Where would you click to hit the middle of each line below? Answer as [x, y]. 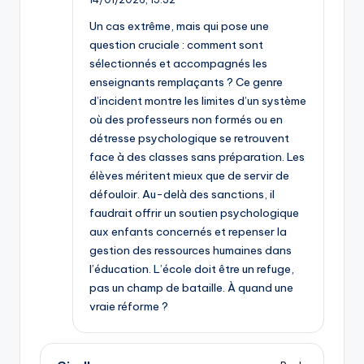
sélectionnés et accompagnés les [178, 64]
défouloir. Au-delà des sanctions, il [182, 195]
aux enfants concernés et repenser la [188, 232]
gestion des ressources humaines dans [191, 251]
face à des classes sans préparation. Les [197, 157]
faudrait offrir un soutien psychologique [194, 213]
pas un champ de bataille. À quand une [191, 288]
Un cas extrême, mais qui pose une [179, 26]
